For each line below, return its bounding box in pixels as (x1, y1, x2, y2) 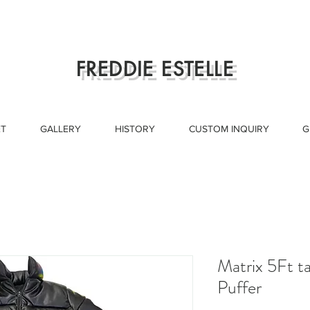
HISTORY (114, 123, 155, 135)
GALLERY (39, 123, 81, 135)
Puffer (217, 275, 262, 301)
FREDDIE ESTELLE (76, 57, 234, 82)
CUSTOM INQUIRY (188, 123, 269, 135)
